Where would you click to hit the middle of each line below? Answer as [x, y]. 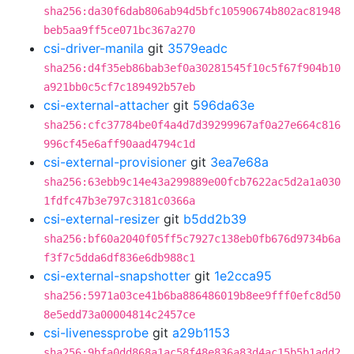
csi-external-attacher [106, 105]
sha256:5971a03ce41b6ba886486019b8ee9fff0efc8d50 [192, 296]
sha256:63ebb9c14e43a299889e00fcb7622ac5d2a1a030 [192, 182]
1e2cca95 [243, 276]
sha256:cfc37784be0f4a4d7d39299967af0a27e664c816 [192, 125]
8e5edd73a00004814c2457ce [119, 314]
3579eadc [198, 48]
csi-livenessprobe [96, 333]
